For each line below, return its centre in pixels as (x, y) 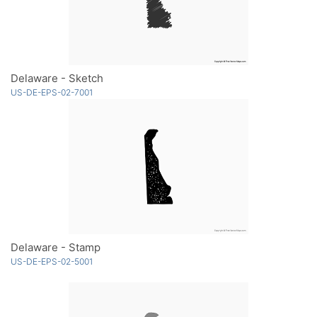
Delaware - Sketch (57, 79)
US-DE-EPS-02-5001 (52, 262)
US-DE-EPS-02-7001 (52, 93)
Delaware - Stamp (56, 248)
